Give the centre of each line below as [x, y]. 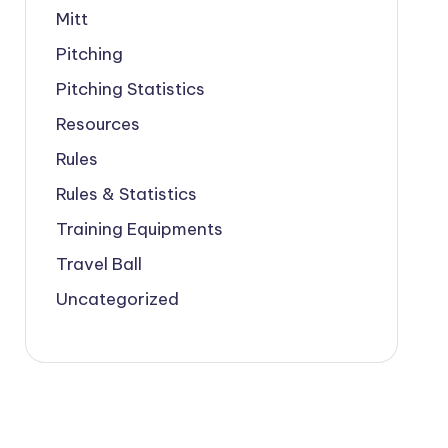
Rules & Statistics [126, 194]
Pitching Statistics [130, 89]
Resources [97, 124]
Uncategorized [117, 299]
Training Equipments [139, 229]
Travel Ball [98, 264]
